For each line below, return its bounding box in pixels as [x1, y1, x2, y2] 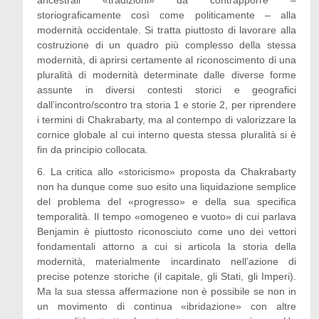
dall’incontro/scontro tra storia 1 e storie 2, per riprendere [36, 99, 297, 110]
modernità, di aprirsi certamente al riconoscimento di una [36, 54, 297, 66]
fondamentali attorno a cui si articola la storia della [36, 241, 297, 252]
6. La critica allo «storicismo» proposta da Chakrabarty [36, 166, 297, 177]
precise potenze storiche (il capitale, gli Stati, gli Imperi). [36, 271, 297, 282]
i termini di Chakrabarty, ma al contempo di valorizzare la [36, 114, 297, 125]
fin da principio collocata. [36, 144, 148, 155]
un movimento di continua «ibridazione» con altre [36, 300, 297, 312]
